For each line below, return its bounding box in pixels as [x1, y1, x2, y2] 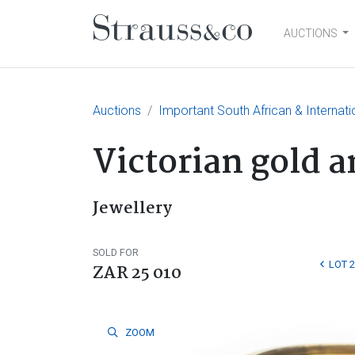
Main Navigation [93, 28, 312, 71]
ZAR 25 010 [93, 260, 181, 287]
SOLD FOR [93, 246, 139, 258]
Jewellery [93, 195, 172, 222]
